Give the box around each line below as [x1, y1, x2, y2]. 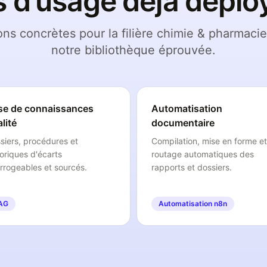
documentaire [151, 117, 215, 129]
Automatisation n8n [159, 199, 227, 208]
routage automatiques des [151, 149, 254, 159]
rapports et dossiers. [151, 162, 232, 172]
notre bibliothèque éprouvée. [51, 43, 216, 57]
